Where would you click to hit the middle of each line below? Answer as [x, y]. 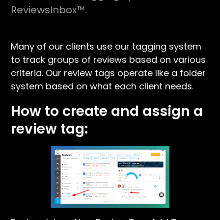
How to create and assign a [107, 111]
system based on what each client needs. [102, 86]
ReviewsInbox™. [49, 10]
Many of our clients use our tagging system [106, 46]
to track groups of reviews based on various [109, 60]
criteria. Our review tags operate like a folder [109, 73]
